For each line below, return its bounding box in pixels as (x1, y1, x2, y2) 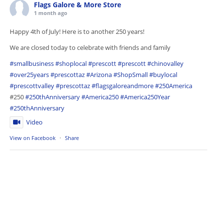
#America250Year (120, 93, 170, 101)
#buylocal (149, 70, 177, 79)
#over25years (10, 70, 49, 79)
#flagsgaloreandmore (92, 81, 154, 90)
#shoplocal (55, 59, 87, 68)
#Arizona (86, 70, 112, 79)
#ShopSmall (113, 70, 148, 79)
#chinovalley (147, 59, 184, 68)
